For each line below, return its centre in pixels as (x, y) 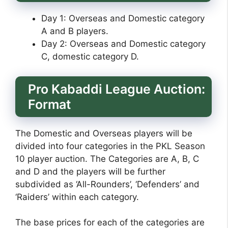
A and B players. (75, 31)
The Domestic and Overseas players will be (104, 133)
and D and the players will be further (90, 171)
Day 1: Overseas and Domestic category (123, 19)
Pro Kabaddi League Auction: (117, 89)
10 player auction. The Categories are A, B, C (107, 159)
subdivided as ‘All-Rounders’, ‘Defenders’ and (107, 184)
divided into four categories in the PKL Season (110, 146)
